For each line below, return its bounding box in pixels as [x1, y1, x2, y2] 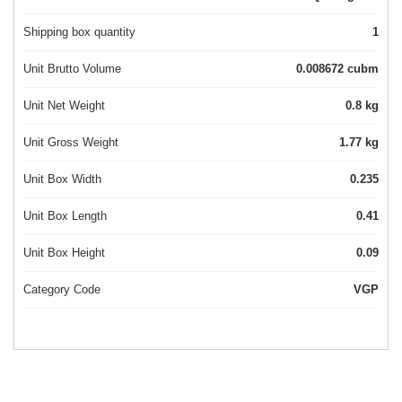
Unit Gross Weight [23, 135, 118, 150]
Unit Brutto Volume [23, 62, 121, 76]
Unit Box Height [23, 246, 105, 260]
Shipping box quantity [23, 25, 135, 39]
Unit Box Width [23, 172, 101, 187]
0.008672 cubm [347, 62, 379, 76]
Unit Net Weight [23, 99, 105, 113]
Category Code [23, 283, 100, 297]
